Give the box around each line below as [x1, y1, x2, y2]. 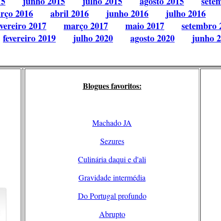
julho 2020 [73, 32, 113, 45]
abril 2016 [50, 7, 89, 20]
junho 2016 [106, 7, 148, 20]
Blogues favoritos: [82, 80, 142, 92]
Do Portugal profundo [77, 190, 147, 201]
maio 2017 [125, 19, 164, 33]
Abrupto [99, 209, 125, 220]
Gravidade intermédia [78, 172, 146, 183]
